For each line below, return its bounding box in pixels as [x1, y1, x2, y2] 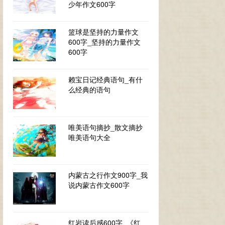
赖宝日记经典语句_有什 [68, 74, 143, 84]
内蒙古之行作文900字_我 [68, 170, 148, 180]
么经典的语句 [68, 84, 110, 94]
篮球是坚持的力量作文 [68, 27, 139, 37]
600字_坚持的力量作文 [68, 37, 141, 47]
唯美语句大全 [68, 132, 110, 142]
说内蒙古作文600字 [68, 180, 130, 190]
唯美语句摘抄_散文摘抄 [68, 122, 143, 132]
